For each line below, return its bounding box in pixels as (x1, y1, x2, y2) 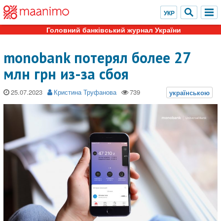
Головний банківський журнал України (46, 25, 181, 35)
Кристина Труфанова (54, 87, 116, 97)
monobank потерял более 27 (3, 48, 190, 67)
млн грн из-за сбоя (3, 64, 129, 83)
